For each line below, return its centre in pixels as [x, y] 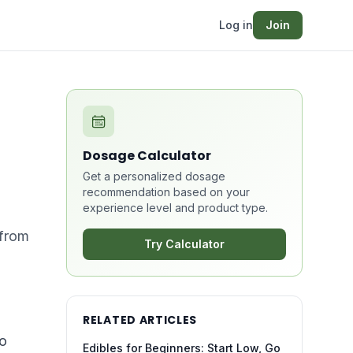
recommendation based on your [166, 192]
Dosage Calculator [147, 156]
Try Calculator [184, 244]
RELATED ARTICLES [140, 320]
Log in [236, 25]
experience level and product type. [175, 208]
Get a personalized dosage [154, 176]
